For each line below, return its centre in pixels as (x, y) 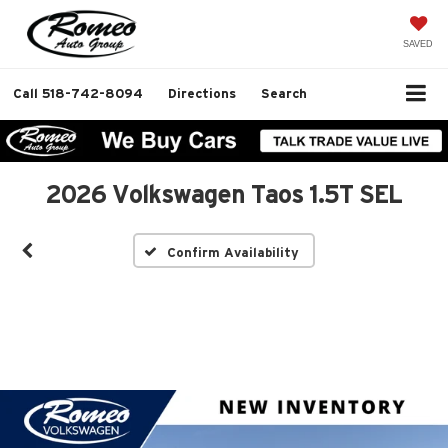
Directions (202, 93)
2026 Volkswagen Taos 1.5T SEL (224, 194)
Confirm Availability (233, 252)
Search (284, 93)
